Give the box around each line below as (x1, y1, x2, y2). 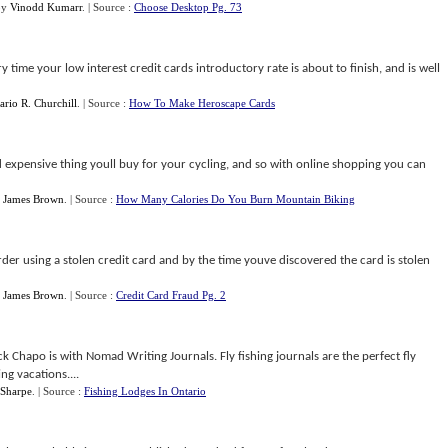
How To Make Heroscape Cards (129, 97, 275, 109)
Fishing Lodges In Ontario (84, 385, 206, 397)
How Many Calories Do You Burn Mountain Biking (116, 193, 355, 205)
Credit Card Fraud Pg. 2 (116, 289, 226, 301)
